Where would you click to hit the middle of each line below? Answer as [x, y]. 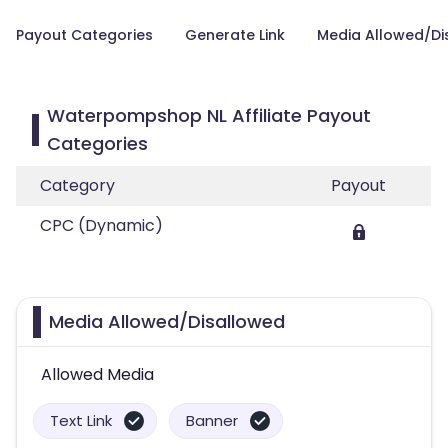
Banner [212, 420]
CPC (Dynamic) [101, 225]
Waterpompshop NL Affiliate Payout [209, 115]
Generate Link [235, 35]
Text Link [81, 420]
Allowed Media [97, 374]
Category [77, 185]
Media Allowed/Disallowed [167, 321]
